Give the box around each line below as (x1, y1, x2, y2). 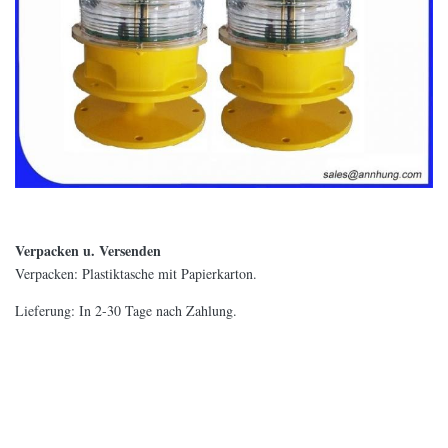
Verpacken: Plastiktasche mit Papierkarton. (15, 264, 257, 284)
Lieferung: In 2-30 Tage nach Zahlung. (15, 301, 237, 321)
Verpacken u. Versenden (15, 240, 161, 262)
